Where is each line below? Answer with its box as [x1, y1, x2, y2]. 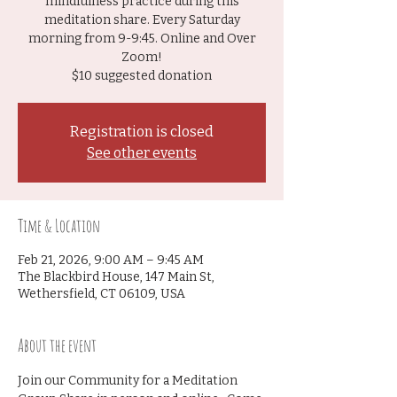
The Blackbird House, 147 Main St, [18, 269, 214, 285]
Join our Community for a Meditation [18, 373, 240, 389]
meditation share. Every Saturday [43, 12, 240, 28]
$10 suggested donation [72, 68, 212, 84]
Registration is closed [70, 123, 214, 141]
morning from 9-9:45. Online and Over [27, 31, 256, 47]
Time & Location [18, 214, 100, 237]
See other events [87, 144, 197, 162]
